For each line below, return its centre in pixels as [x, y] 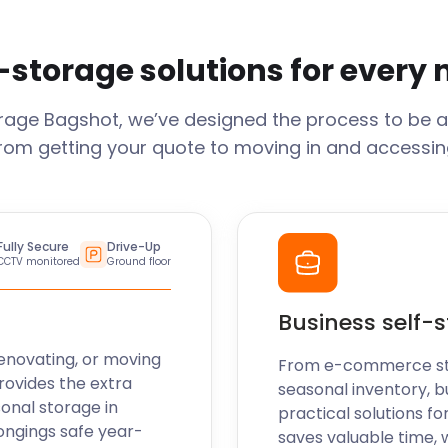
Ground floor [138, 261]
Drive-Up [133, 246]
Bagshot [81, 119]
